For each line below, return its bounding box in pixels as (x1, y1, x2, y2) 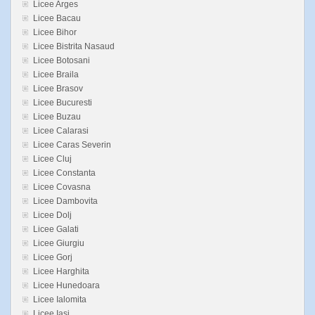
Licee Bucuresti (33, 98, 92, 108)
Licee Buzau (33, 112, 81, 122)
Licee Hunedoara (33, 281, 100, 291)
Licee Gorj (33, 252, 72, 263)
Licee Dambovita (33, 196, 98, 207)
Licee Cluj (33, 154, 72, 165)
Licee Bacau (33, 13, 81, 24)
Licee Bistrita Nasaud (33, 41, 115, 52)
